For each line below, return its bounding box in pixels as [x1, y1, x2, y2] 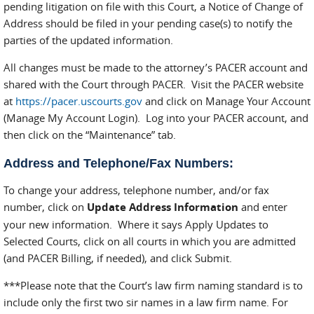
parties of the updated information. [4, 33, 173, 47]
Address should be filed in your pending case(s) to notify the [4, 16, 292, 30]
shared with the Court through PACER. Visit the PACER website [4, 77, 303, 91]
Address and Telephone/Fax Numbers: [4, 156, 233, 170]
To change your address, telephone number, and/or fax [4, 183, 269, 197]
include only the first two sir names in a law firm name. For [4, 295, 288, 309]
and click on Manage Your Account [142, 94, 310, 108]
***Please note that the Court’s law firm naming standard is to [4, 278, 303, 292]
